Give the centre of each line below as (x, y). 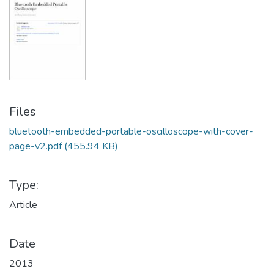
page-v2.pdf (37, 146)
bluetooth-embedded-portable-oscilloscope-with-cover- (131, 132)
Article (23, 205)
